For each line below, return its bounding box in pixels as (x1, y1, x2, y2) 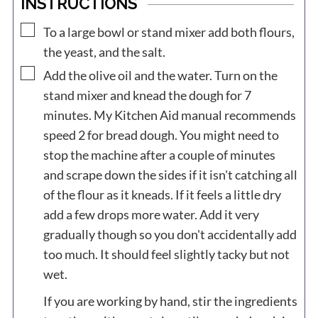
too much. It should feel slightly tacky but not (43, 246, 290, 262)
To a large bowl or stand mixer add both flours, (43, 23, 295, 40)
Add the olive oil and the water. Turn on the (43, 67, 278, 83)
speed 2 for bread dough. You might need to (43, 126, 279, 143)
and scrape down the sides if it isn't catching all (43, 166, 297, 182)
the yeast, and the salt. (43, 43, 165, 60)
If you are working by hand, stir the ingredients (43, 292, 297, 309)
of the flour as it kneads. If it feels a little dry (43, 186, 281, 202)
